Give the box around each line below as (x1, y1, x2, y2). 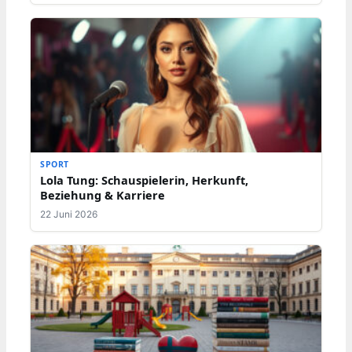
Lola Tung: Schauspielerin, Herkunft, (40, 172, 248, 189)
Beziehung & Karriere (40, 187, 165, 203)
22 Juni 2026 (40, 208, 97, 221)
